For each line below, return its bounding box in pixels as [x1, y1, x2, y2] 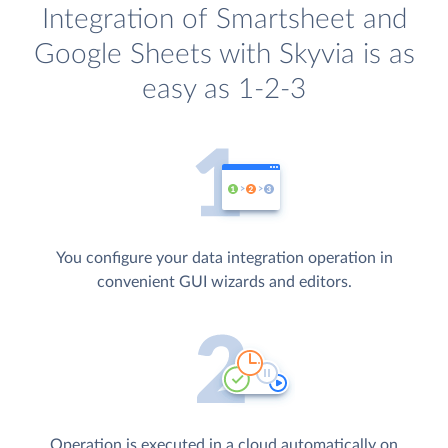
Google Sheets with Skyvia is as [33, 39, 415, 69]
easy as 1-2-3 [142, 74, 306, 104]
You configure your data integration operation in [55, 249, 393, 266]
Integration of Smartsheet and [41, 4, 407, 34]
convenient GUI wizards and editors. [96, 273, 352, 290]
